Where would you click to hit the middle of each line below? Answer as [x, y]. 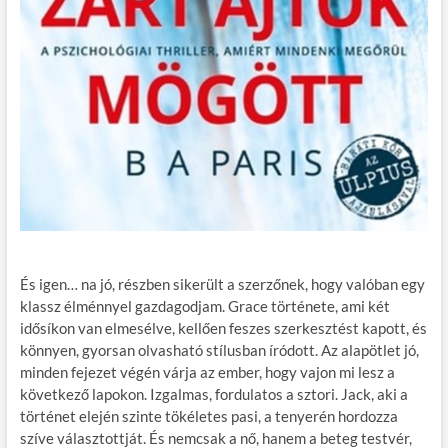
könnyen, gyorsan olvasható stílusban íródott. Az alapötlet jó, [219, 349]
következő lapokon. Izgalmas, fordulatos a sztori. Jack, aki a [213, 393]
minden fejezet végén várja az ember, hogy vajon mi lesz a [207, 371]
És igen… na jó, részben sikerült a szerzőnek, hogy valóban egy [222, 283]
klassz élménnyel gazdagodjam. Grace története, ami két [204, 305]
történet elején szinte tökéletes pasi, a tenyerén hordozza [208, 415]
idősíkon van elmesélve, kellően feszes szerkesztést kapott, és [223, 327]
